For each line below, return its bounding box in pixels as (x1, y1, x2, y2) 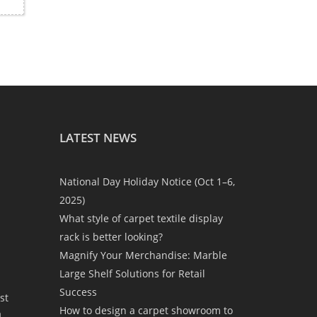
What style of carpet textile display (59, 211, 223, 225)
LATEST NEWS (59, 129, 137, 146)
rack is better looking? (59, 229, 163, 243)
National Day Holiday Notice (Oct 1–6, (59, 174, 235, 188)
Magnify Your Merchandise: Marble (59, 248, 227, 262)
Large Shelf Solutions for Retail (59, 266, 205, 280)
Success (59, 284, 97, 299)
